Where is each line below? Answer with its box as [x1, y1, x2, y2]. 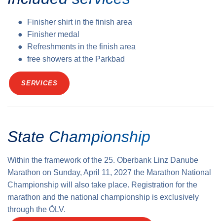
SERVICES [21, 79, 58, 87]
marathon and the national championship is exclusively [7, 192, 199, 201]
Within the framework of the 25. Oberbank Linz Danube [7, 155, 198, 164]
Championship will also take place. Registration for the [7, 180, 197, 189]
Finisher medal [27, 30, 79, 38]
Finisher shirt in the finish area [27, 17, 132, 26]
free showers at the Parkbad [27, 54, 125, 63]
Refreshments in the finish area [27, 42, 136, 51]
